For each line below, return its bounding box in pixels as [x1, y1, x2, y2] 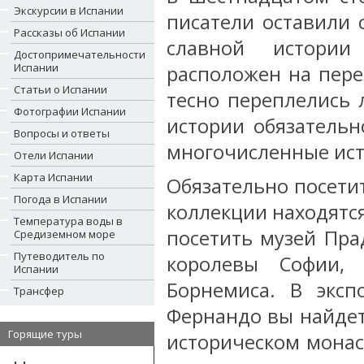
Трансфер [14, 284, 64, 298]
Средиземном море [14, 227, 115, 241]
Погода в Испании [14, 192, 107, 206]
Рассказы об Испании [14, 25, 125, 40]
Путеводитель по [14, 249, 105, 263]
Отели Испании [14, 148, 93, 162]
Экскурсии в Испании [14, 3, 123, 18]
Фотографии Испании [14, 104, 126, 119]
